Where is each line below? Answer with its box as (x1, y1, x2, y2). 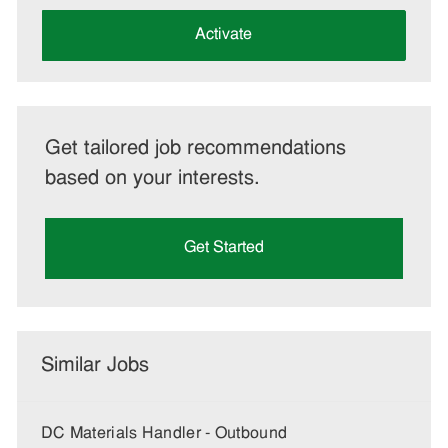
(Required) (40, 23, 117, 40)
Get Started (183, 239, 264, 256)
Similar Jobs (40, 355, 149, 376)
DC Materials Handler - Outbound (40, 425, 288, 442)
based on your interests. (44, 168, 260, 189)
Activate (195, 26, 253, 43)
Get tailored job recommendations (44, 138, 346, 159)
